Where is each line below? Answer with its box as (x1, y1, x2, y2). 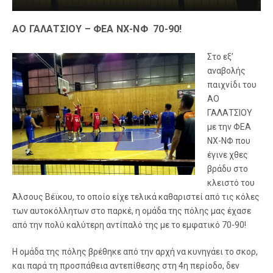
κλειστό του (207, 177, 255, 188)
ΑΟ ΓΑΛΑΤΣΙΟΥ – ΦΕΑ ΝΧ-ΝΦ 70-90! (12, 23, 182, 35)
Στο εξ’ (207, 51, 233, 62)
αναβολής (207, 65, 246, 76)
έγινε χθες (207, 149, 248, 160)
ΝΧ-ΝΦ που (207, 135, 250, 146)
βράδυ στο (207, 163, 248, 174)
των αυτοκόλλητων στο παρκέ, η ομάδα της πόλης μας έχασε (12, 205, 251, 216)
